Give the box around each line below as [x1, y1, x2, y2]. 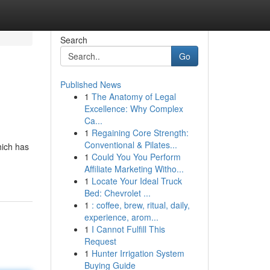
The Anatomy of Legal [91, 90, 176, 102]
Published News [60, 78, 121, 90]
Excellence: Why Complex [84, 102, 183, 115]
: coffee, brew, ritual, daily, [91, 199, 190, 211]
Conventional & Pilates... [84, 139, 177, 151]
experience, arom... [84, 211, 159, 223]
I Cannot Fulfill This [91, 223, 165, 235]
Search [60, 34, 87, 46]
